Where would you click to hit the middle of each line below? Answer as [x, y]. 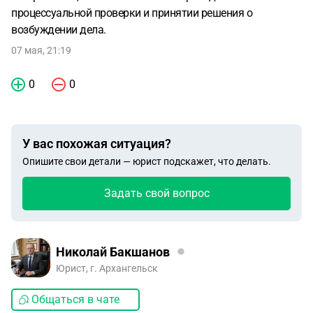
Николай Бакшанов [113, 252]
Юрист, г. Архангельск [107, 268]
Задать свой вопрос [156, 193]
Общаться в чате [75, 299]
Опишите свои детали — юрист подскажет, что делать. [147, 161]
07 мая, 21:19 [41, 50]
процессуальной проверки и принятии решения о [132, 13]
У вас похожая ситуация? [97, 144]
